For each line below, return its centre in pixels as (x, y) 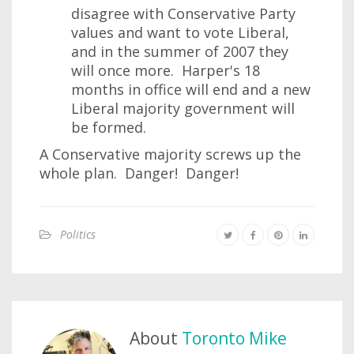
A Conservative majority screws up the (170, 154)
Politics (78, 234)
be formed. (109, 127)
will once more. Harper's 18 (166, 70)
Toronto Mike (234, 338)
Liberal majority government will (183, 108)
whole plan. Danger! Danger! (139, 173)
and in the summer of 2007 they (180, 51)
